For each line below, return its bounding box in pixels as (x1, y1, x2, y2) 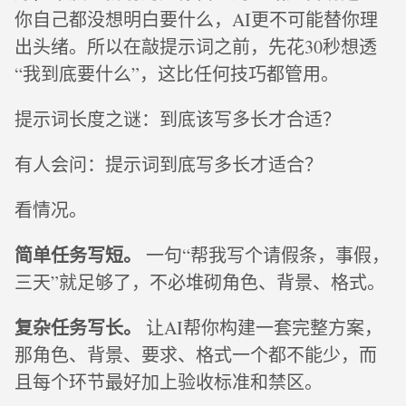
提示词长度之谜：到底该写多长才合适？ (14, 107, 341, 132)
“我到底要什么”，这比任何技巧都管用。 (14, 62, 339, 87)
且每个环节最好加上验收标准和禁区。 (14, 370, 323, 395)
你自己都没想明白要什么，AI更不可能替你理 (14, 7, 378, 33)
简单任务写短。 (14, 242, 141, 269)
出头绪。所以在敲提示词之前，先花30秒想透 (14, 34, 377, 60)
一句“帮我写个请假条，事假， (141, 243, 390, 268)
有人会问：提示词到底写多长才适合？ (14, 152, 323, 178)
